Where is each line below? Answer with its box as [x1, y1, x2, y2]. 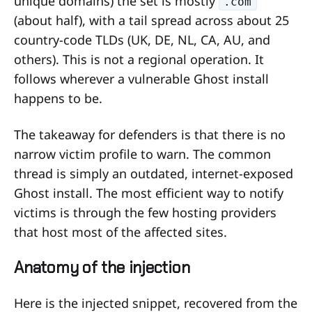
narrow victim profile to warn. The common [14, 145, 271, 162]
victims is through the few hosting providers [14, 203, 276, 221]
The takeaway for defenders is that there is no [14, 125, 286, 143]
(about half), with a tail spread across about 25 [14, 11, 289, 29]
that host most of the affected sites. [14, 223, 227, 240]
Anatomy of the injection [14, 256, 190, 278]
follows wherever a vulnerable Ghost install [14, 70, 269, 87]
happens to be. [14, 89, 102, 107]
